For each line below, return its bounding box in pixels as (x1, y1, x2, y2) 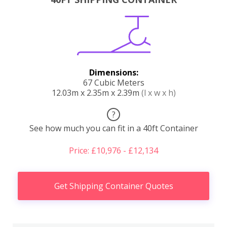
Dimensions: (89, 66, 138, 78)
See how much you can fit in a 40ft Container (29, 122, 198, 134)
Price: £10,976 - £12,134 (69, 144, 158, 156)
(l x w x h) (141, 87, 176, 98)
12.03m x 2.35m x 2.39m (51, 87, 141, 98)
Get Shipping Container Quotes (54, 180, 173, 192)
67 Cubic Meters (83, 77, 144, 88)
